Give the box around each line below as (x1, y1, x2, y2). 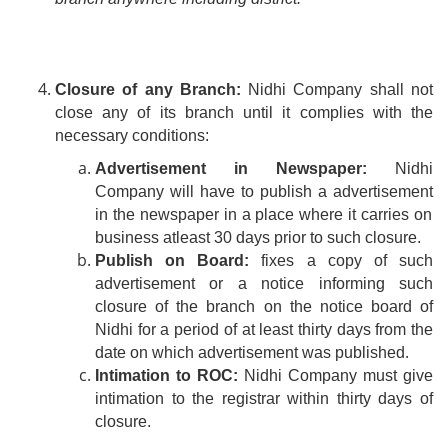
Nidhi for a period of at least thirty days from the (95, 320, 433, 338)
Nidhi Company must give (244, 366, 433, 384)
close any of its (55, 103, 185, 121)
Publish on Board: (95, 251, 250, 269)
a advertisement (318, 182, 433, 200)
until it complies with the (233, 103, 434, 121)
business (95, 228, 163, 246)
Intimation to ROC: (95, 366, 244, 384)
